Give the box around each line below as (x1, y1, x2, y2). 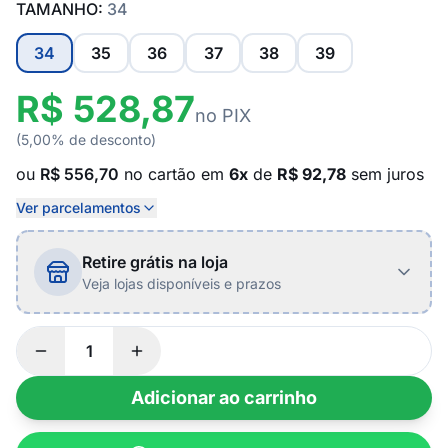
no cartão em (119, 164, 229, 184)
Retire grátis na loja (82, 252, 228, 272)
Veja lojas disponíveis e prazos (82, 275, 281, 292)
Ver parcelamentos (16, 199, 141, 216)
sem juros (346, 164, 424, 184)
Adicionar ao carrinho (131, 387, 317, 408)
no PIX (195, 105, 251, 126)
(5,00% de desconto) (16, 131, 156, 148)
